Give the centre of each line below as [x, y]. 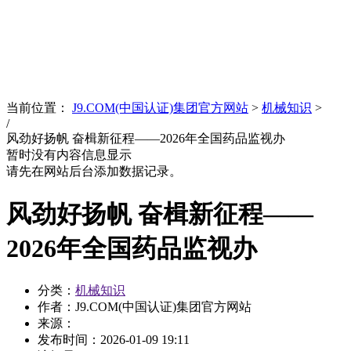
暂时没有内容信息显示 [69, 155]
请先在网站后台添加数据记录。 [94, 172]
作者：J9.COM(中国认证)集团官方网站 [145, 307]
